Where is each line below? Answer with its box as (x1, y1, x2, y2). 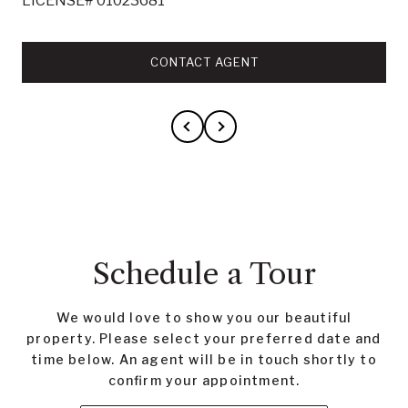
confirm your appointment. (107, 372, 301, 388)
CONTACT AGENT (149, 54, 259, 69)
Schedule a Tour (92, 255, 316, 291)
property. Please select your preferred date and (26, 330, 382, 346)
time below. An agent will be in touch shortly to (31, 351, 377, 367)
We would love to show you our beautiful (56, 309, 352, 325)
